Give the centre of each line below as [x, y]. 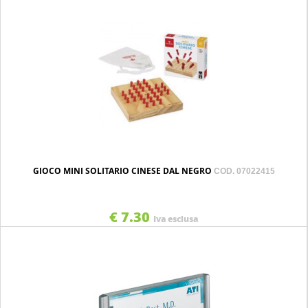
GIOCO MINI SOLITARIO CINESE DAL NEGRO [123, 171]
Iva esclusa [176, 219]
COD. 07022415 [244, 171]
